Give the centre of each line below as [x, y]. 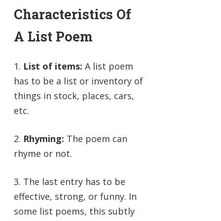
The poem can [96, 138]
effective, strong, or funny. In [75, 196]
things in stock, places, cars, [74, 95]
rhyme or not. [43, 153]
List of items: [53, 66]
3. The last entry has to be [70, 181]
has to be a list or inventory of [78, 81]
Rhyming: [42, 138]
